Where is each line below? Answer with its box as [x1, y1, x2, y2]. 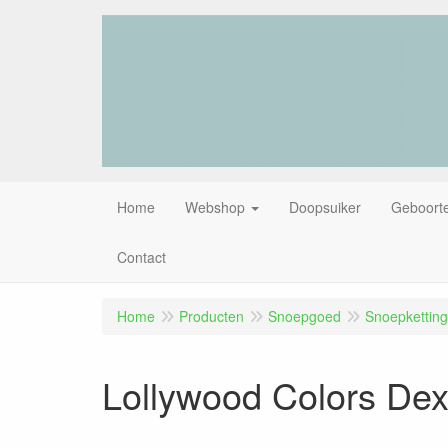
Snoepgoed [268, 305, 341, 326]
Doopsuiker [289, 196, 361, 217]
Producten [179, 305, 244, 326]
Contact [117, 246, 166, 267]
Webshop [185, 196, 245, 217]
